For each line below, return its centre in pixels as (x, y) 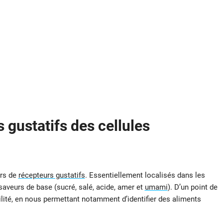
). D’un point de (192, 187)
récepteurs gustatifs (52, 175)
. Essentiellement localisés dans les (145, 175)
